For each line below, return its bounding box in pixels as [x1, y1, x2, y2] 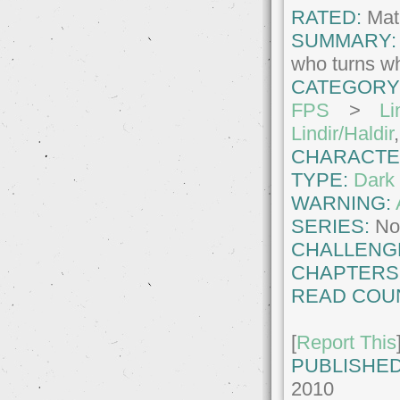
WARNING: [291, 192, 396, 214]
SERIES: [291, 215, 371, 237]
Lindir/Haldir [291, 122, 395, 145]
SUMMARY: [291, 29, 397, 52]
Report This [296, 331, 397, 354]
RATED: [291, 6, 362, 29]
